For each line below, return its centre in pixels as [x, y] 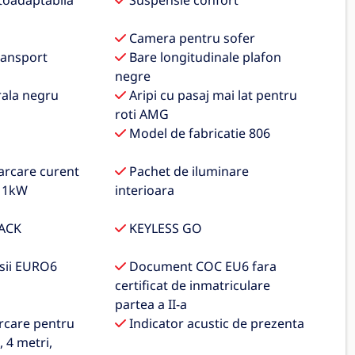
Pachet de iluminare [188, 171]
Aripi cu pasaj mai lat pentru [212, 95]
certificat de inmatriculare [193, 285]
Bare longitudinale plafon [204, 57]
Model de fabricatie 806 [198, 133]
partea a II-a [151, 304]
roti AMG [142, 114]
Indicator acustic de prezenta [216, 323]
